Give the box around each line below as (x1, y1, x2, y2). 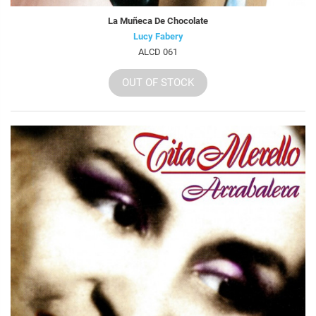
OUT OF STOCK (122, 75, 194, 89)
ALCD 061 (138, 46, 178, 57)
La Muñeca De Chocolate (108, 15, 208, 26)
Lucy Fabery (133, 30, 183, 42)
